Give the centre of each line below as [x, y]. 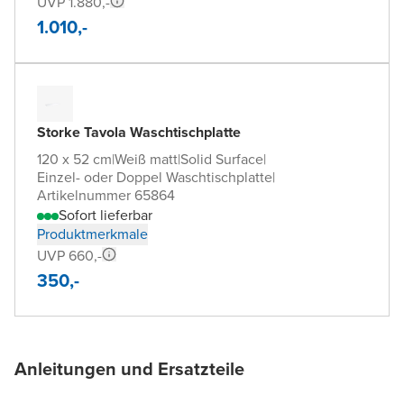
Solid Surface [222, 159]
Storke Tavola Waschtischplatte [139, 132]
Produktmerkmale [92, 234]
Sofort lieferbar [106, 215]
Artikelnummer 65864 [106, 195]
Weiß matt [146, 159]
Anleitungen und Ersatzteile [129, 368]
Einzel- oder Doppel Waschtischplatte [155, 177]
